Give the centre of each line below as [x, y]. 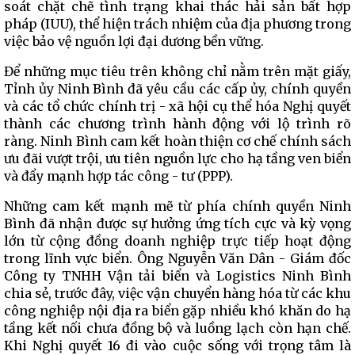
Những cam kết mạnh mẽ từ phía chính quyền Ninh [177, 206]
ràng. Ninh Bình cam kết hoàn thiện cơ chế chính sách [177, 141]
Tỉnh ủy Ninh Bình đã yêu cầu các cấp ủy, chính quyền [177, 89]
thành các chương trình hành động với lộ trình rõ [177, 124]
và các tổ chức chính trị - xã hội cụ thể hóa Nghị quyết [177, 106]
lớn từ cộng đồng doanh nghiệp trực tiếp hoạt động [177, 241]
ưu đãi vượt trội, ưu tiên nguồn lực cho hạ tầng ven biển [177, 158]
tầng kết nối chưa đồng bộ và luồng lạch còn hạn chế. [177, 328]
